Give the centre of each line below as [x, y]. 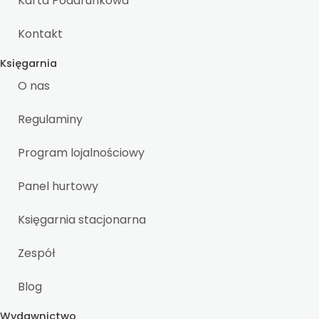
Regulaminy [50, 119]
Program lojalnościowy [81, 152]
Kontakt [40, 33]
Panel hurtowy [58, 186]
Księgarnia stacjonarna [82, 219]
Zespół [36, 253]
